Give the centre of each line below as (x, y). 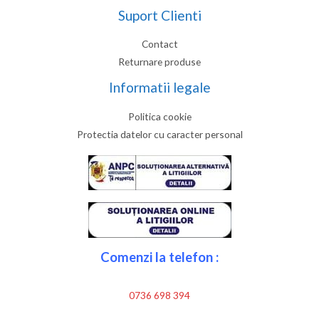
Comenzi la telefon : (159, 257)
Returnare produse (159, 62)
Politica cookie (159, 116)
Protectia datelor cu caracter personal (159, 134)
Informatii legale (159, 88)
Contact (159, 44)
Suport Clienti (159, 15)
